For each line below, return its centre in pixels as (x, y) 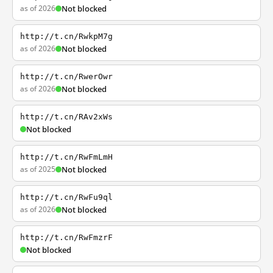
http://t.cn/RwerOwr (66, 76)
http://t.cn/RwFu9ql (66, 197)
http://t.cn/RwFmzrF (66, 237)
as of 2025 (38, 169)
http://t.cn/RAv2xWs (66, 117)
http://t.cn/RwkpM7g (66, 36)
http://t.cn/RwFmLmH (66, 157)
